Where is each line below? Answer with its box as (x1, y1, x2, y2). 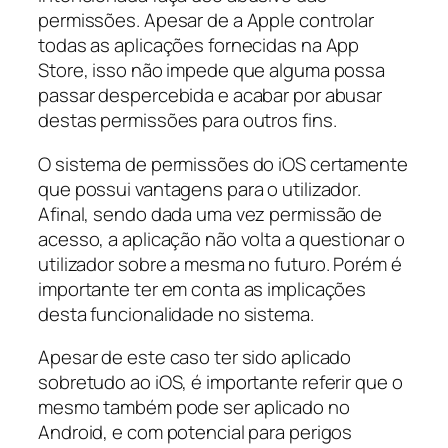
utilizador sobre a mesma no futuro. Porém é (38, 250, 402, 277)
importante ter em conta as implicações (38, 275, 367, 302)
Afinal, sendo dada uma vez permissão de (38, 200, 383, 227)
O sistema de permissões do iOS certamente (38, 150, 408, 177)
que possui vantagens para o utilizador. (38, 175, 362, 202)
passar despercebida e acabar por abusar (38, 82, 383, 109)
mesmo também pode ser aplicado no (38, 394, 350, 421)
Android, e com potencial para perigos (38, 419, 353, 446)
